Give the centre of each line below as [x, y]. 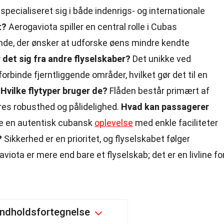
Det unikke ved [161, 59]
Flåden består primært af [158, 91]
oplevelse [114, 123]
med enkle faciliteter [175, 123]
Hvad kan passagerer [165, 107]
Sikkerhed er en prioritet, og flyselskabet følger [96, 139]
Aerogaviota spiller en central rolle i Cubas [92, 27]
